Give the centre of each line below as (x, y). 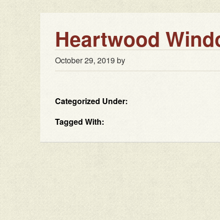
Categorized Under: (91, 101)
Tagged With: (80, 122)
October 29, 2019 (85, 60)
